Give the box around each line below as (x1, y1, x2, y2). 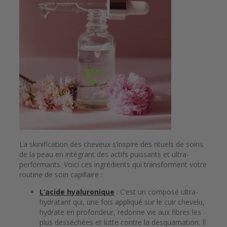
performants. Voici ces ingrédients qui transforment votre (19, 159, 207, 169)
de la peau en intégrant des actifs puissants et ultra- (19, 149, 189, 159)
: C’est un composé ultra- (115, 186, 198, 197)
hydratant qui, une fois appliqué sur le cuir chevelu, (40, 197, 205, 207)
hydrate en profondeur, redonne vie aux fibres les (40, 207, 201, 217)
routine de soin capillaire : (19, 169, 102, 179)
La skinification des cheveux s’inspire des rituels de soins (19, 139, 203, 149)
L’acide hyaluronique (40, 186, 115, 197)
